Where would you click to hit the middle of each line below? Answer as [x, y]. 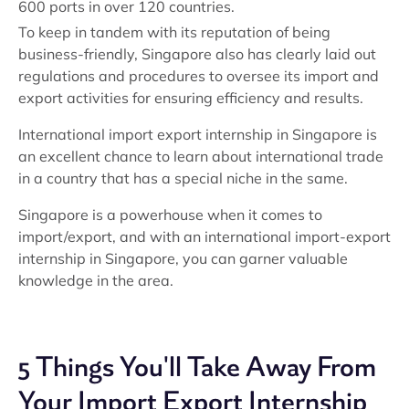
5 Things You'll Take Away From [197, 367]
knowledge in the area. [96, 280]
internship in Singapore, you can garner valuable [183, 258]
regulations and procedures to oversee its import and [199, 76]
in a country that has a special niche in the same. [183, 178]
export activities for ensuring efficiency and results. [191, 98]
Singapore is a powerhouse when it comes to [170, 215]
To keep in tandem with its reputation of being [174, 32]
